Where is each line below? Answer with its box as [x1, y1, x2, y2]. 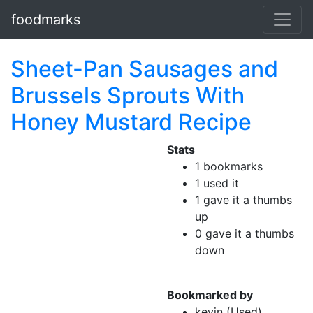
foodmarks [11, 11, 80, 28]
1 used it [195, 176, 239, 190]
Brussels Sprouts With [10, 82, 245, 109]
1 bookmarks [195, 159, 263, 173]
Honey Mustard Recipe [10, 108, 252, 136]
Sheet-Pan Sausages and [10, 55, 278, 82]
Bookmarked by [167, 288, 253, 302]
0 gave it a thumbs [195, 226, 294, 240]
